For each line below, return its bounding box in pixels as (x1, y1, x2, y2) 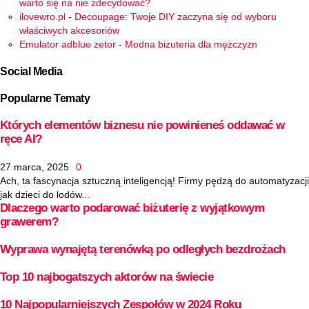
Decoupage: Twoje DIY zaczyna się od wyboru (74, 10, 277, 22)
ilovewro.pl (19, 10, 66, 22)
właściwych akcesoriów (19, 24, 119, 36)
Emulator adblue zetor (19, 38, 116, 50)
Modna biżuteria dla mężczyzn (125, 38, 257, 50)
